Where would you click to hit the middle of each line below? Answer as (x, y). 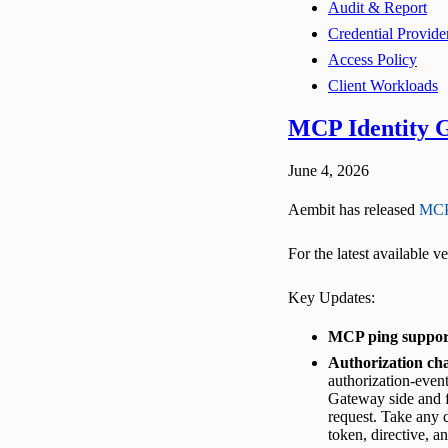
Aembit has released (353, 209)
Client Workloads (383, 85)
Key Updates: (331, 297)
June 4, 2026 (328, 170)
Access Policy (372, 59)
